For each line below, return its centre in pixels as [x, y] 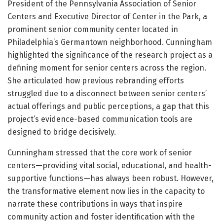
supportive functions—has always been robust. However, [110, 178]
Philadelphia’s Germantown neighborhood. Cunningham [110, 42]
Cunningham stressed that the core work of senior [100, 152]
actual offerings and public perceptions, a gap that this [108, 106]
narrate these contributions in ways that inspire [95, 204]
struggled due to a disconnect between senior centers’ [107, 93]
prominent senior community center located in [93, 29]
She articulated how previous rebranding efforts [96, 80]
